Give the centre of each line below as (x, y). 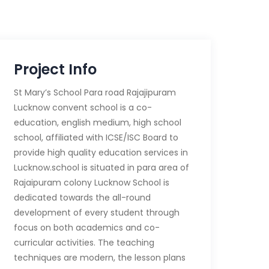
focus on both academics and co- (86, 228)
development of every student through (96, 213)
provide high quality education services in (101, 153)
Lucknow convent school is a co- (83, 107)
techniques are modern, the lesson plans (99, 258)
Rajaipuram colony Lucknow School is (91, 183)
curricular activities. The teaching (84, 243)
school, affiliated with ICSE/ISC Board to (96, 138)
